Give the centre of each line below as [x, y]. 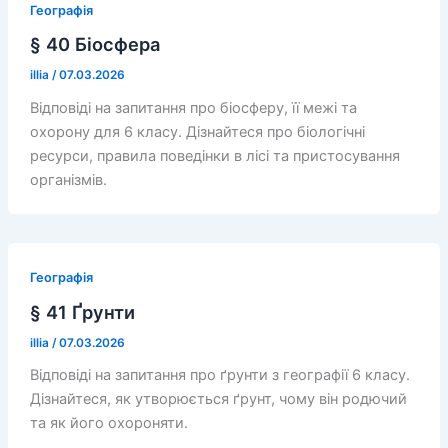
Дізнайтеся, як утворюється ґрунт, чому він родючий [218, 399]
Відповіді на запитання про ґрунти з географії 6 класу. [219, 375]
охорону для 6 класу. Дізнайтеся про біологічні [197, 132]
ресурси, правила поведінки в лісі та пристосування [214, 156]
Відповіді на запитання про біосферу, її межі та [193, 108]
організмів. [68, 180]
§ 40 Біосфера [94, 44]
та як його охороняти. [108, 423]
